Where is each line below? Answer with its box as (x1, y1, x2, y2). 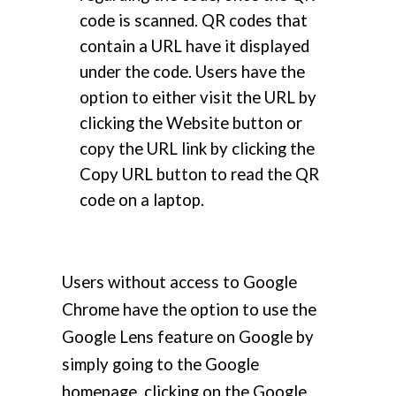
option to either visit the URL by (80, 88, 316, 108)
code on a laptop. (80, 190, 204, 210)
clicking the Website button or (80, 113, 302, 133)
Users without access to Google (62, 272, 297, 293)
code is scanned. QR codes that (80, 11, 308, 31)
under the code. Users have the (80, 62, 305, 82)
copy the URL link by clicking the (80, 139, 315, 159)
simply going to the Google (62, 354, 259, 375)
